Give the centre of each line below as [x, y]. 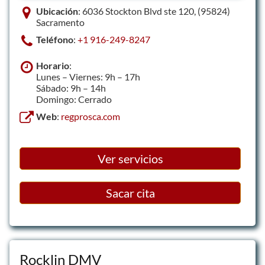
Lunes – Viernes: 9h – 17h [88, 77]
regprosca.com [91, 116]
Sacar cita [130, 193]
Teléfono [55, 39]
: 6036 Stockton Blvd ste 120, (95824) [154, 11]
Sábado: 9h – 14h [71, 88]
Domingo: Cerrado [74, 99]
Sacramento [60, 22]
